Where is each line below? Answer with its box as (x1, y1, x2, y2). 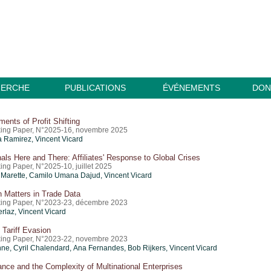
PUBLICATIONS (65, 83, 126, 93)
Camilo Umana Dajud (29, 171, 100, 180)
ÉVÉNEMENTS (162, 83, 220, 93)
